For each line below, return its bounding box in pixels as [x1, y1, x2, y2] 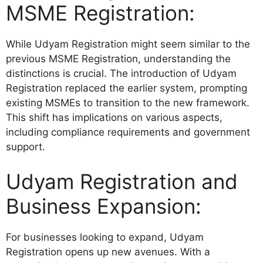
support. [6, 140, 45, 153]
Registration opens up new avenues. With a [6, 246, 210, 258]
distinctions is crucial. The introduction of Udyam [6, 67, 237, 79]
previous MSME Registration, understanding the [6, 52, 231, 65]
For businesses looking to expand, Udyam [6, 231, 204, 244]
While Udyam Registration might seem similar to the [6, 38, 250, 50]
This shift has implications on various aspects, [6, 111, 222, 123]
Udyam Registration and [6, 169, 238, 194]
